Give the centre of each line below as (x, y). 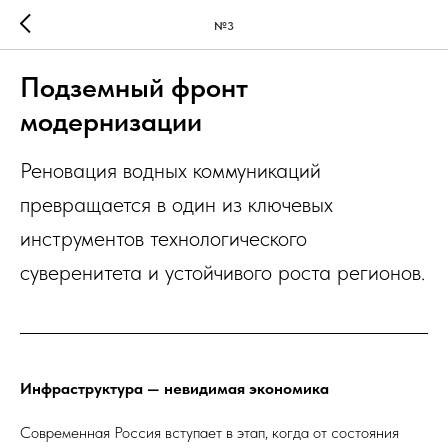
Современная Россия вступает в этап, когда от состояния (209, 432)
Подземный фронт (134, 87)
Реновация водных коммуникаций (170, 170)
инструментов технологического (163, 238)
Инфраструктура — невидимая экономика (174, 388)
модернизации (111, 121)
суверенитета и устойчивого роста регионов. (222, 272)
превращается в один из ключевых (176, 204)
